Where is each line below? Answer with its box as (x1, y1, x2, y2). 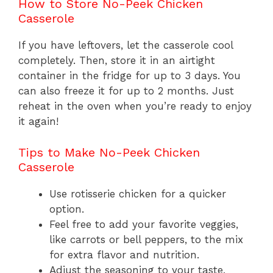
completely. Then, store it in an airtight (18, 54, 215, 67)
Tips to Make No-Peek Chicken (18, 144, 200, 160)
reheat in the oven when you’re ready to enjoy (18, 100, 252, 113)
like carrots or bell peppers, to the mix (49, 233, 243, 246)
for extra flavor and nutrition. (49, 248, 199, 261)
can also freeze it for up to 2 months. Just (18, 85, 234, 97)
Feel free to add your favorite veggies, (49, 218, 238, 230)
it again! (18, 115, 58, 128)
